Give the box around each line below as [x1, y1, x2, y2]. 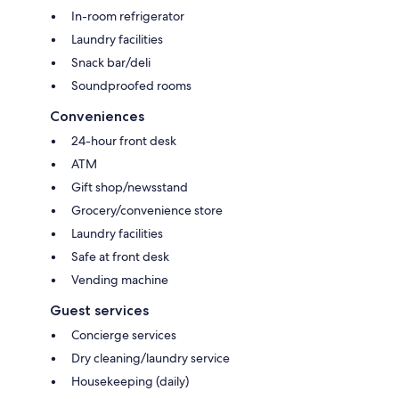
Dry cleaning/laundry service [71, 349, 230, 366]
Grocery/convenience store [71, 201, 223, 218]
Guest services [50, 301, 149, 319]
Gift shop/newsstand [71, 178, 188, 195]
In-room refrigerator [71, 7, 184, 24]
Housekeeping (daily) [71, 372, 189, 389]
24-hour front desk [71, 132, 176, 149]
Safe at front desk [71, 248, 169, 265]
